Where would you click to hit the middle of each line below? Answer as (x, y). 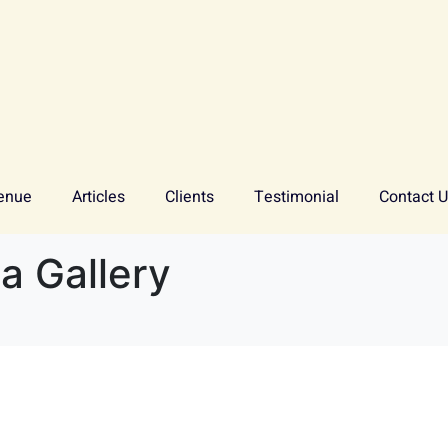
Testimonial (296, 197)
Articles (98, 197)
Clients (189, 197)
